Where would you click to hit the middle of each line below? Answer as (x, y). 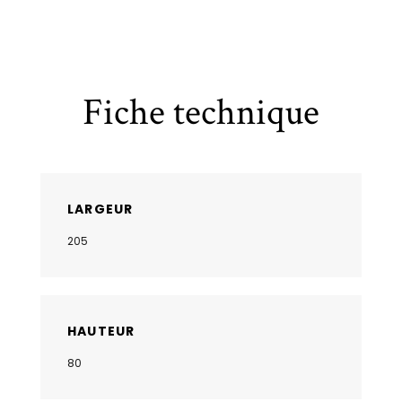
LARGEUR (100, 209)
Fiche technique (201, 112)
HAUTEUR (101, 331)
